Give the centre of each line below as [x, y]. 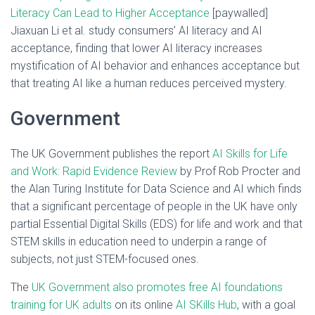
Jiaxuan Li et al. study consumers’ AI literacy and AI [136, 31]
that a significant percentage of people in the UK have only [154, 206]
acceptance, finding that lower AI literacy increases [136, 48]
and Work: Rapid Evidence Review [94, 171]
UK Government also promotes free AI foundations [157, 287]
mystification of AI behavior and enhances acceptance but [155, 66]
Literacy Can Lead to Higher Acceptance [110, 13]
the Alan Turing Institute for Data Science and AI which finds [156, 189]
